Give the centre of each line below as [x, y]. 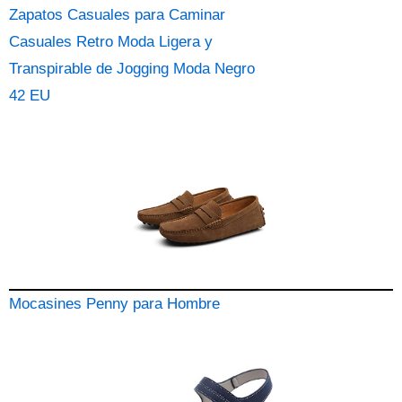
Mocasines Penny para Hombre [114, 304]
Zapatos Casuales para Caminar [117, 15]
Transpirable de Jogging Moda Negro [132, 69]
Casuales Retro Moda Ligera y [111, 42]
